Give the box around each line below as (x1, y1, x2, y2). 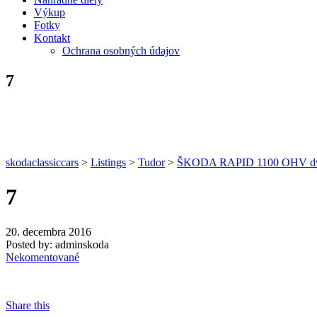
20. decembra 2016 (6, 225, 91, 238)
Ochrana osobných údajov (62, 45, 180, 57)
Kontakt (34, 32, 70, 44)
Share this (6, 299, 50, 311)
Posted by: (6, 238, 52, 250)
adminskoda (55, 238, 109, 250)
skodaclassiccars (6, 156, 79, 168)
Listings (91, 156, 126, 168)
